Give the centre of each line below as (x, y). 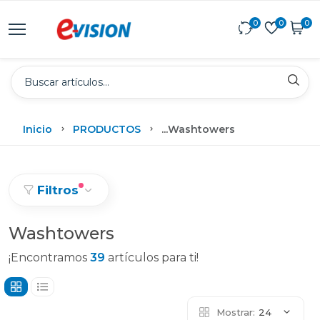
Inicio (37, 129)
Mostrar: (236, 312)
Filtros (58, 190)
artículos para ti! (152, 257)
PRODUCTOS (107, 129)
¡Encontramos (49, 257)
